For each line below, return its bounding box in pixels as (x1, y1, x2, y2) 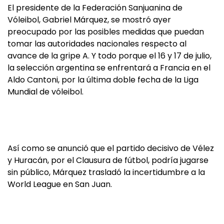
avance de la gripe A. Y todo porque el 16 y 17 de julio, (7, 50, 211, 61)
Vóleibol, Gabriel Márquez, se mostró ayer (7, 14, 171, 25)
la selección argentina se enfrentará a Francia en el (7, 62, 210, 73)
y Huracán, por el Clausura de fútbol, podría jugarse (7, 154, 208, 166)
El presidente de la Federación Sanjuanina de (7, 2, 182, 13)
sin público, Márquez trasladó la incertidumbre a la (7, 166, 205, 178)
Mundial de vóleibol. (7, 86, 83, 97)
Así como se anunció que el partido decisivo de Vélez (7, 142, 214, 154)
